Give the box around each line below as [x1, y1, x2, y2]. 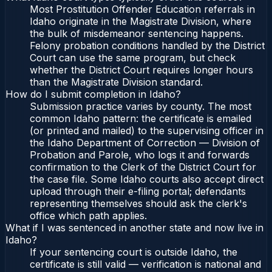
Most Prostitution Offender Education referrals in [30, 3, 255, 16]
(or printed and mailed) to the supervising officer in [30, 124, 263, 137]
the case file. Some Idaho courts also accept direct [30, 173, 263, 186]
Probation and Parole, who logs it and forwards [30, 149, 250, 161]
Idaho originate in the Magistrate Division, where [30, 15, 251, 28]
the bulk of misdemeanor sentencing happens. [30, 27, 243, 40]
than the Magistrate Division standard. [30, 76, 203, 89]
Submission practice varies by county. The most [30, 100, 251, 113]
